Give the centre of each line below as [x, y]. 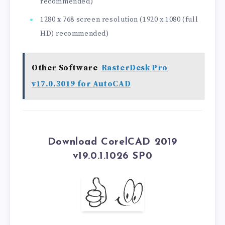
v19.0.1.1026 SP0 [113, 156]
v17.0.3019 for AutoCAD [81, 84]
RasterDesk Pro [135, 68]
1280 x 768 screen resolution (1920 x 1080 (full [119, 19]
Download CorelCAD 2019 [113, 142]
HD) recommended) [75, 33]
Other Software [65, 68]
